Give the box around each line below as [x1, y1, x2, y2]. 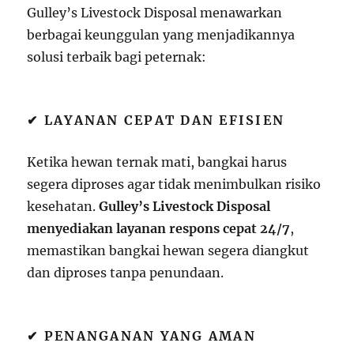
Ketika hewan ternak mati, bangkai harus [27, 154, 288, 170]
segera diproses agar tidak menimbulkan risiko [27, 176, 322, 192]
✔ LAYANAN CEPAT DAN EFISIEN [27, 112, 285, 128]
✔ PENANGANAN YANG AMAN [27, 328, 256, 344]
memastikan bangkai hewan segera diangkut [27, 243, 310, 258]
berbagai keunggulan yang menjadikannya [27, 27, 296, 43]
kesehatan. [27, 198, 100, 214]
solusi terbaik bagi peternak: [27, 49, 207, 65]
